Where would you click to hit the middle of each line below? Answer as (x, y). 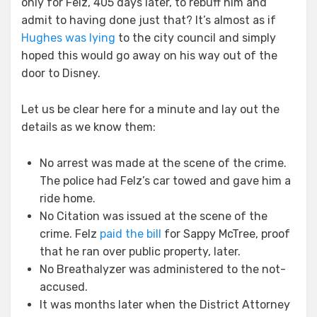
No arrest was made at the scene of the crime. (163, 163)
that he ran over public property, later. (140, 251)
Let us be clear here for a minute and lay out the (150, 109)
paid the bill (131, 234)
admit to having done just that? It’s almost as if (149, 20)
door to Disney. (61, 73)
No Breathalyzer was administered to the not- (163, 269)
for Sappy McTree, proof (226, 234)
